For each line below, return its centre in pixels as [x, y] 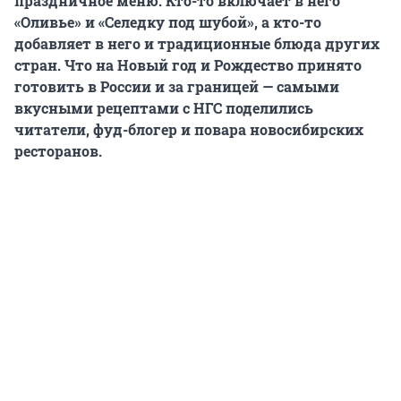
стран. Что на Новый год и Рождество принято [188, 65]
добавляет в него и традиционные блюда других [197, 44]
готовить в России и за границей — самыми [177, 87]
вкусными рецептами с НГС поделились [164, 108]
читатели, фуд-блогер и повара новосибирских [189, 130]
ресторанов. [58, 151]
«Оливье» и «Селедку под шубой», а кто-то [168, 22]
